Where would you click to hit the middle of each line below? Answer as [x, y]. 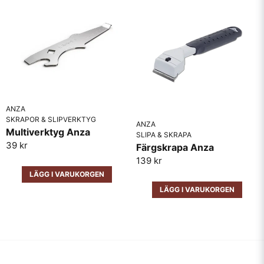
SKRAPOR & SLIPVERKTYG [51, 119]
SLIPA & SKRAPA [164, 134]
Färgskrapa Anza [175, 147]
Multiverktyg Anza [48, 132]
